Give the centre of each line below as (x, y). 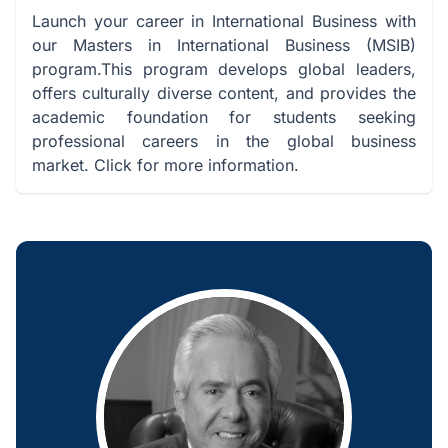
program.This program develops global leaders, (224, 69)
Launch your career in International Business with (224, 21)
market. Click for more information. (165, 165)
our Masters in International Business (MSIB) (224, 45)
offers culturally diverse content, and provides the (224, 93)
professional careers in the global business (224, 141)
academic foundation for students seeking (224, 117)
